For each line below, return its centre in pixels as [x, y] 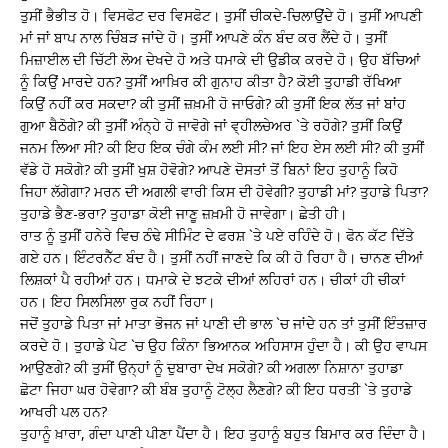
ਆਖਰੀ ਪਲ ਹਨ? [63, 411]
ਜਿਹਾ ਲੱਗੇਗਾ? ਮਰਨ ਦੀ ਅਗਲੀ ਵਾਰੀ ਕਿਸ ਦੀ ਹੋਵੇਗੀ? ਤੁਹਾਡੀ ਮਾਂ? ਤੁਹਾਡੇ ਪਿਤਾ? [224, 191]
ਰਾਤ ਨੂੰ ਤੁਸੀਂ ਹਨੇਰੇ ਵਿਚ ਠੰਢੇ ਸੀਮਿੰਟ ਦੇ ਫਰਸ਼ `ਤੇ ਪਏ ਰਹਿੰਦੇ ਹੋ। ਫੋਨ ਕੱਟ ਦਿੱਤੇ [217, 235]
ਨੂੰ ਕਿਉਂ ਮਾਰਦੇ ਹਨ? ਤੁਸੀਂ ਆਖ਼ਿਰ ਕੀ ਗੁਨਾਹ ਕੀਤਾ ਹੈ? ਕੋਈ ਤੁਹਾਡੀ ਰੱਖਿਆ [210, 81]
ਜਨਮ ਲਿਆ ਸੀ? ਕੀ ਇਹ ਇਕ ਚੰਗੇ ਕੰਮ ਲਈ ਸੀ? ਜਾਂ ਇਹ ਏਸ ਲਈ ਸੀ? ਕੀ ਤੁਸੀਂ [222, 147]
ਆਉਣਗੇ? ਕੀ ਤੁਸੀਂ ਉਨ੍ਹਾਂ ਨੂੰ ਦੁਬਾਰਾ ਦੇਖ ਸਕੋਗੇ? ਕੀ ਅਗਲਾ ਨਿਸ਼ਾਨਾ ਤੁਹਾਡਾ [211, 367]
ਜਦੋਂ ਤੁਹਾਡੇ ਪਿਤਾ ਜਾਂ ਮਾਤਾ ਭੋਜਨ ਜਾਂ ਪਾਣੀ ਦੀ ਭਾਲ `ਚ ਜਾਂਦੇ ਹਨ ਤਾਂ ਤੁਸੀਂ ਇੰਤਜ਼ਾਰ [223, 323]
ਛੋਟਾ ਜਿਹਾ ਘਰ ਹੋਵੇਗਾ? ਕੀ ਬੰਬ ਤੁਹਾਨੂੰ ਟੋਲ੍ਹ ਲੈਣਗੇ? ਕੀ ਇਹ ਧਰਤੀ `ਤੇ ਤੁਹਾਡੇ [216, 389]
